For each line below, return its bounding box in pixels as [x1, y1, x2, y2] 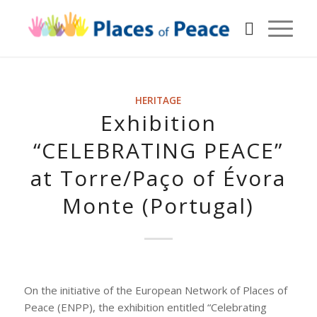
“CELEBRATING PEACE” [33, 136, 284, 165]
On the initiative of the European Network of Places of [23, 282, 287, 297]
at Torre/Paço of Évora [30, 163, 287, 192]
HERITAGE [135, 94, 182, 107]
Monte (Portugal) [62, 191, 255, 220]
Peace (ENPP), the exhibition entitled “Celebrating [23, 299, 267, 314]
